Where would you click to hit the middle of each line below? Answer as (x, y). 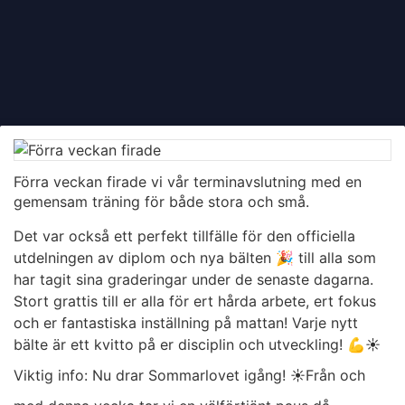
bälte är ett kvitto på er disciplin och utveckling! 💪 (189, 345)
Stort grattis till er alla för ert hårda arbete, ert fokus (195, 301)
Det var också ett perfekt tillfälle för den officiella (184, 236)
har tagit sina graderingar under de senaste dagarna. (193, 280)
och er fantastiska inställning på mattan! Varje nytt (186, 323)
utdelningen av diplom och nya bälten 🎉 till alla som (195, 258)
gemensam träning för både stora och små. (161, 202)
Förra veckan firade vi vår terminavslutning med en (188, 182)
